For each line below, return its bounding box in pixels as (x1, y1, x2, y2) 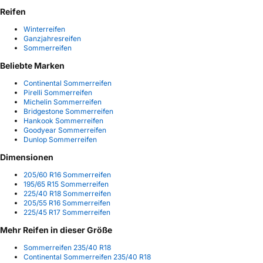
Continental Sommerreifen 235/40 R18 (23, 252, 151, 262)
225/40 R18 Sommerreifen (23, 189, 111, 198)
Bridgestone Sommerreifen (23, 107, 113, 116)
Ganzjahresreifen (23, 34, 81, 43)
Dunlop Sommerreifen (23, 135, 97, 144)
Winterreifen (23, 25, 65, 33)
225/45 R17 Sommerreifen (23, 208, 110, 217)
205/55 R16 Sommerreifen (23, 198, 110, 208)
